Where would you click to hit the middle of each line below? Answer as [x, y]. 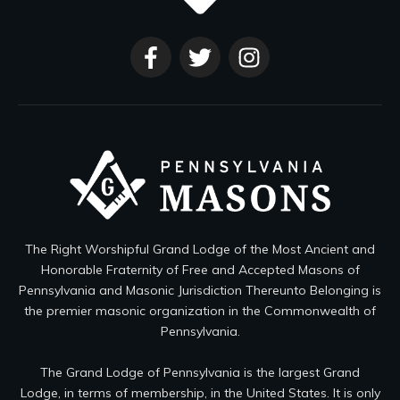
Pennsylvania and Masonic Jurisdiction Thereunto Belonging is [200, 290]
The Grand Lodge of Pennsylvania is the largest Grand [200, 372]
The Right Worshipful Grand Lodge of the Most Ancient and [200, 249]
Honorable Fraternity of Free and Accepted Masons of [200, 270]
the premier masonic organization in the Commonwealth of [200, 311]
